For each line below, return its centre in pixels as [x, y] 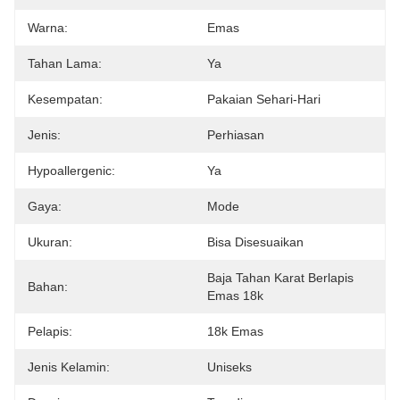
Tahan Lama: [65, 63]
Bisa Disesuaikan [255, 242]
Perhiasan [236, 135]
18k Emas [235, 331]
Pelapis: [50, 331]
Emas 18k [235, 296]
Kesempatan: [65, 99]
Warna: [48, 28]
